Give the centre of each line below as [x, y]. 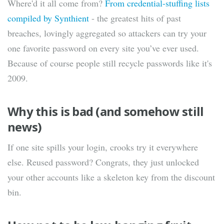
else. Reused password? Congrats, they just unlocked [103, 162]
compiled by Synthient [48, 18]
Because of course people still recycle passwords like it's [110, 63]
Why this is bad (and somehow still [106, 111]
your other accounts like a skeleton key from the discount [111, 177]
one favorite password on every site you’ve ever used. [103, 48]
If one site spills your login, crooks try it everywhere [103, 147]
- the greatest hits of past [135, 18]
